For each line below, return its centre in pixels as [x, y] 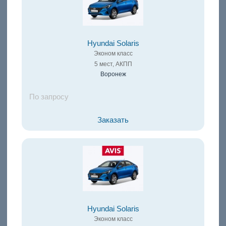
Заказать [113, 120]
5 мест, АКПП [113, 64]
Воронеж [113, 74]
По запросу [49, 97]
